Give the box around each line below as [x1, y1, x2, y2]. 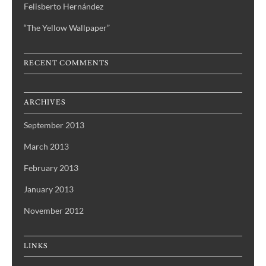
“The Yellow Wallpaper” [24, 23, 110, 33]
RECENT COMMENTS [24, 59, 109, 68]
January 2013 [24, 184, 74, 195]
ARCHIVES [24, 98, 66, 107]
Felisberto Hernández [24, 1, 103, 12]
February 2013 [24, 163, 78, 173]
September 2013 [24, 120, 84, 131]
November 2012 [24, 205, 84, 216]
